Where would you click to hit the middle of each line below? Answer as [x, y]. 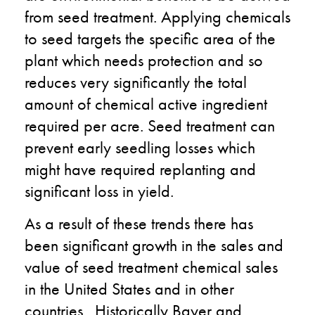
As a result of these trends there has [139, 223]
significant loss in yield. [99, 191]
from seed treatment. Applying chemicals [157, 16]
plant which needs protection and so [144, 60]
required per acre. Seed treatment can [150, 125]
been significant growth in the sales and [154, 245]
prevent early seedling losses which [140, 147]
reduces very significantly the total [136, 82]
